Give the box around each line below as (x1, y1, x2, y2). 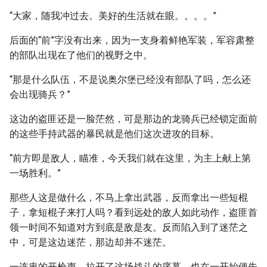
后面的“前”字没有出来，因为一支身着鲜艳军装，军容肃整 (10, 35, 254, 46)
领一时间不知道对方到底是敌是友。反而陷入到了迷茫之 (10, 222, 248, 233)
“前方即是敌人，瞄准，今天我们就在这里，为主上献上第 (10, 153, 251, 164)
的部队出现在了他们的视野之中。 (10, 49, 153, 61)
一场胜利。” (10, 167, 61, 179)
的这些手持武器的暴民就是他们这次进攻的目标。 (10, 128, 219, 139)
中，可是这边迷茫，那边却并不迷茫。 (10, 237, 172, 248)
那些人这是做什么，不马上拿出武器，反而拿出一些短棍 (10, 192, 248, 203)
